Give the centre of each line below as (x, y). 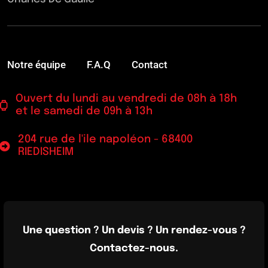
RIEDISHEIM (45, 152)
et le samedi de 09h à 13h (84, 112)
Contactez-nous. (134, 248)
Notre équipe (36, 65)
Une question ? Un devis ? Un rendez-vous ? (134, 230)
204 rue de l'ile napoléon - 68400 (105, 140)
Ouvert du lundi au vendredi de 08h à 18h (126, 99)
